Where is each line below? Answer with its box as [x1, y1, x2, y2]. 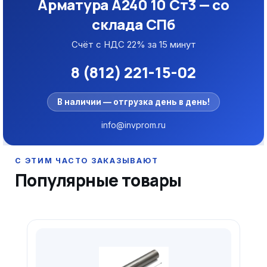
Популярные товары [15, 169, 182, 191]
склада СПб [92, 14, 175, 34]
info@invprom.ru [101, 120, 166, 130]
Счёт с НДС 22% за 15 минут [71, 39, 196, 50]
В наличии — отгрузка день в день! [57, 97, 210, 107]
